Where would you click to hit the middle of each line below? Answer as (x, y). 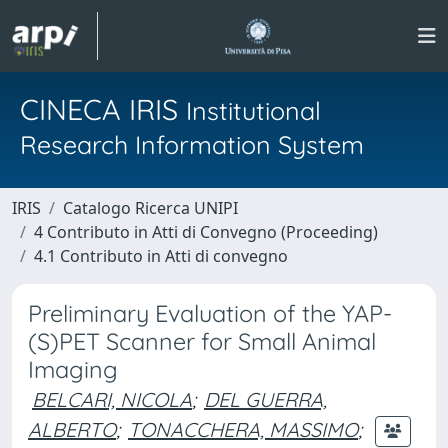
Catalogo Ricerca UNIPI (150, 208)
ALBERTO (72, 429)
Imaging (73, 369)
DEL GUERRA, (265, 399)
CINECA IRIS (103, 109)
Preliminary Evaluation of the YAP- (210, 313)
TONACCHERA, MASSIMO (243, 429)
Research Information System (192, 144)
